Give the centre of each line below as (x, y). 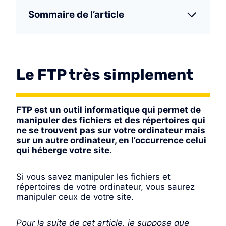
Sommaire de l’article (76, 15)
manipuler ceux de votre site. (75, 197)
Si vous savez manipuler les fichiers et (93, 177)
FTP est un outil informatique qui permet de (108, 110)
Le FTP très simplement (105, 75)
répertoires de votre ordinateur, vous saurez (105, 187)
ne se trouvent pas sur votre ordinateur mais (111, 130)
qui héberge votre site (63, 151)
